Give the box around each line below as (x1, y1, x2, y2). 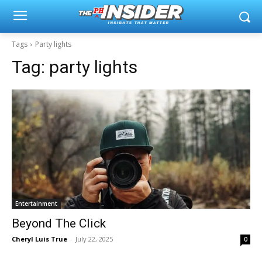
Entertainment (15, 199, 57, 208)
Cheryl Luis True (12, 235, 67, 243)
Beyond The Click (12, 216, 106, 230)
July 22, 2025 (75, 235, 113, 243)
